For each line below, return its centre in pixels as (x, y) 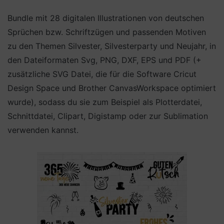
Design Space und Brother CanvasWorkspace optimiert (112, 88)
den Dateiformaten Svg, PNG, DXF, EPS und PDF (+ (104, 60)
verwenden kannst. (43, 130)
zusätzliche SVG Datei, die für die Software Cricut (102, 74)
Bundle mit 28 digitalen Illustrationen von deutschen (106, 18)
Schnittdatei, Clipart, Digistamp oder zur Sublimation (108, 116)
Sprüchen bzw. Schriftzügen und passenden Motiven (107, 32)
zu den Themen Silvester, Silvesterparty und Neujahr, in (112, 46)
